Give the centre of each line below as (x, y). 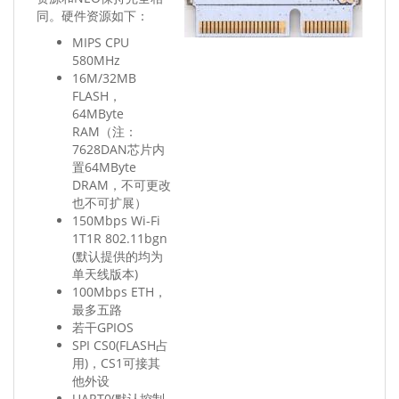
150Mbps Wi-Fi (116, 220)
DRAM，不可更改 (122, 185)
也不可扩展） (110, 203)
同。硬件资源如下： (93, 16)
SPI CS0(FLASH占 (120, 345)
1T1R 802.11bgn (120, 238)
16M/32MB (104, 78)
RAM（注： (105, 131)
